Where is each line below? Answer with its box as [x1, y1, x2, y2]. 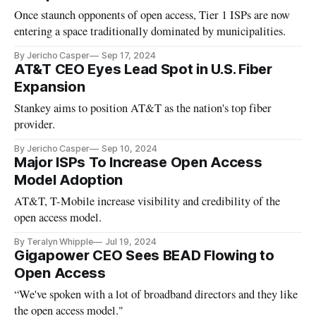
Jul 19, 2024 [105, 236, 157, 248]
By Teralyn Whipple [14, 236, 94, 248]
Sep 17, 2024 [102, 50, 156, 61]
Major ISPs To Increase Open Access [14, 154, 262, 171]
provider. [14, 116, 56, 133]
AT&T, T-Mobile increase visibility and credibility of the [14, 193, 281, 209]
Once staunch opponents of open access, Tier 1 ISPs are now [14, 7, 291, 23]
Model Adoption [14, 171, 123, 189]
